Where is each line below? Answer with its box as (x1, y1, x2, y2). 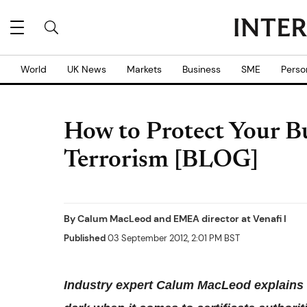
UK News (67, 63, 106, 75)
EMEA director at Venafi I (173, 212, 286, 225)
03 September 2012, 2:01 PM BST (106, 232, 240, 244)
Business (182, 63, 221, 75)
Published (64, 232, 106, 244)
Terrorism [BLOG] (64, 149, 258, 173)
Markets (127, 63, 162, 75)
